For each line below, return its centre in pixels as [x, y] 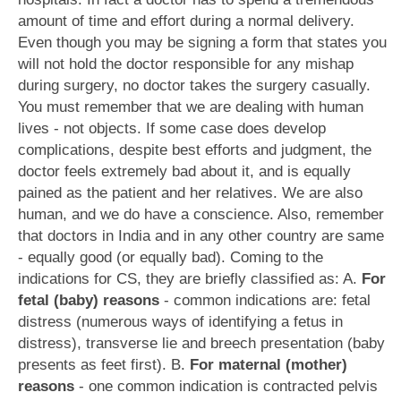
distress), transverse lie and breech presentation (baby [201, 343]
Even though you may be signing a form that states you [202, 43]
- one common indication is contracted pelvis [226, 386]
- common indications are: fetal [265, 300]
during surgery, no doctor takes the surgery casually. [194, 85]
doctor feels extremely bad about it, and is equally [184, 171]
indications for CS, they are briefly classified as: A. [190, 279]
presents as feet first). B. [104, 365]
